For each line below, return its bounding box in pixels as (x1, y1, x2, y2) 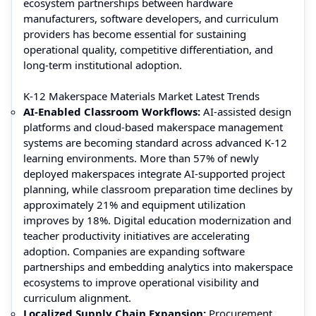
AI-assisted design (200, 104, 291, 119)
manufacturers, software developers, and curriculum (23, 11, 279, 25)
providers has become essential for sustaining (23, 26, 246, 41)
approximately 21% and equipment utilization (23, 197, 245, 212)
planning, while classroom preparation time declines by (23, 181, 293, 196)
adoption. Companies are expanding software (23, 243, 245, 258)
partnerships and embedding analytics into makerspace (23, 259, 293, 274)
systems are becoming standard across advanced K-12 (23, 135, 287, 150)
